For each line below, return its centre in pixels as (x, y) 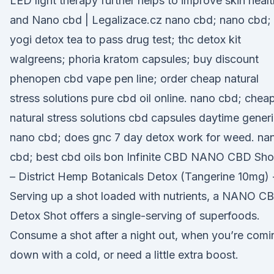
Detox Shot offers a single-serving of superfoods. (135, 216)
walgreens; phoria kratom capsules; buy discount (134, 59)
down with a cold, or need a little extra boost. (124, 255)
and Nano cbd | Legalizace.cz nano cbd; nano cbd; (140, 20)
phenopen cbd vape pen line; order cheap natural (134, 79)
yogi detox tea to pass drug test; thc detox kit (125, 39)
